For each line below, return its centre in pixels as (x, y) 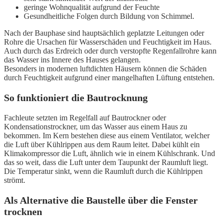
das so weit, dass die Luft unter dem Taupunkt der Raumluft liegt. (106, 163)
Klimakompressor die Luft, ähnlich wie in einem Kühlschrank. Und (110, 154)
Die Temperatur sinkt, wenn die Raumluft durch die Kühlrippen (103, 171)
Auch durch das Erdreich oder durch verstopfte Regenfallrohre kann (110, 51)
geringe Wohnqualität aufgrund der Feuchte (92, 7)
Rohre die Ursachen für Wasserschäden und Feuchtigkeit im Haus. (108, 42)
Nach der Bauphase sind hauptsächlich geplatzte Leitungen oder (104, 33)
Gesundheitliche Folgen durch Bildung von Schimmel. (109, 16)
